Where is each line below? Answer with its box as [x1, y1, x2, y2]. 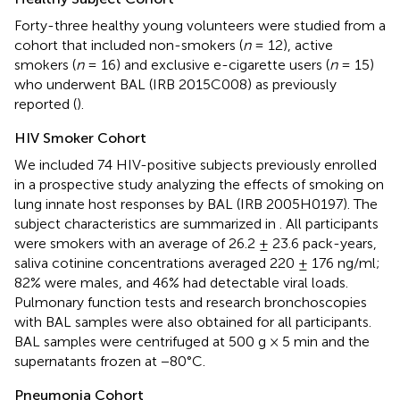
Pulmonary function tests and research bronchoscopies [14, 293, 367, 311]
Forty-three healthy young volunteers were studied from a [14, 16, 386, 34]
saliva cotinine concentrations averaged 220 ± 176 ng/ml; [14, 254, 380, 271]
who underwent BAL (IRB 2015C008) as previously [14, 75, 337, 93]
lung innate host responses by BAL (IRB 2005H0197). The [14, 195, 378, 212]
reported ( [14, 95, 77, 112]
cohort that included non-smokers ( [14, 36, 243, 54]
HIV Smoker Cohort [14, 129, 146, 146]
